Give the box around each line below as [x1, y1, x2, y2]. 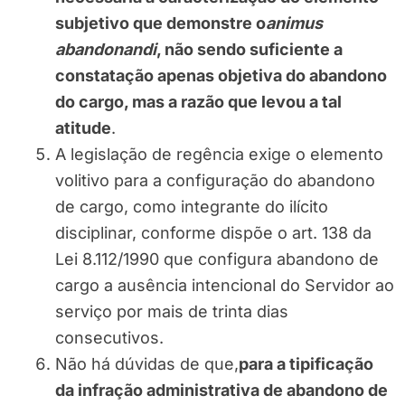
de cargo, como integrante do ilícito [55, 197, 328, 217]
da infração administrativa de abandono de [55, 381, 388, 400]
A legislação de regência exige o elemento [55, 145, 383, 165]
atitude [55, 118, 111, 138]
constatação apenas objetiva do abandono [55, 66, 387, 86]
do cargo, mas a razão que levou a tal [55, 92, 342, 112]
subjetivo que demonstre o [55, 14, 266, 33]
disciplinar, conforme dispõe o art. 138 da [55, 223, 372, 243]
